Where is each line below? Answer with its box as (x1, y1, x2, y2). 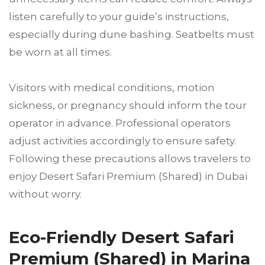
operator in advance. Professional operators (9, 117, 231, 129)
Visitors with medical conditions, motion (9, 81, 215, 93)
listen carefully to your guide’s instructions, (9, 10, 229, 22)
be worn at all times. (9, 46, 112, 58)
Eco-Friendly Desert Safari (9, 227, 234, 247)
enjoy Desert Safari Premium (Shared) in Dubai (9, 170, 250, 182)
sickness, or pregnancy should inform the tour (9, 99, 247, 111)
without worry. (9, 188, 82, 200)
